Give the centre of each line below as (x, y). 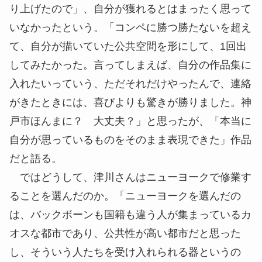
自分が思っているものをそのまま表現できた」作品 (130, 140)
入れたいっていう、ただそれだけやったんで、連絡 (130, 84)
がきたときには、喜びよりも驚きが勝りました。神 (130, 103)
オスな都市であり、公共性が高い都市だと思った (125, 234)
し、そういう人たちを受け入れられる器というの (125, 252)
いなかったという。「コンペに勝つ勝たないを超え (130, 28)
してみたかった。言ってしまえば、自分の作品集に (130, 65)
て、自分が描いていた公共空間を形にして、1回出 (128, 46)
